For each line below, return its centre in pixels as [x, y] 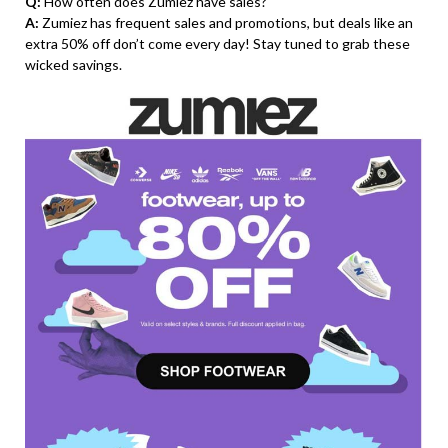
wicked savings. [73, 65]
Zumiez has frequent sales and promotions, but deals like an [226, 23]
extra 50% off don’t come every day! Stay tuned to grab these [217, 44]
